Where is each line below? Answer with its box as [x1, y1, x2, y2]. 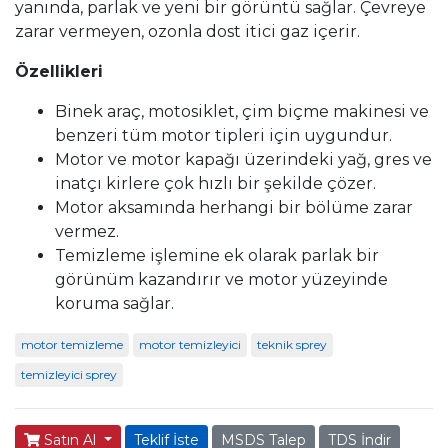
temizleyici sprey [21, 366, 117, 382]
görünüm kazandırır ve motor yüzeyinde [55, 270, 388, 289]
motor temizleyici [139, 337, 241, 352]
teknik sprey [257, 337, 327, 352]
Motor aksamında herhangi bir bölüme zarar [55, 198, 413, 217]
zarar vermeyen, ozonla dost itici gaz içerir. [15, 22, 360, 41]
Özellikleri [15, 62, 103, 81]
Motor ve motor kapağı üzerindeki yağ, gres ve [55, 150, 432, 169]
